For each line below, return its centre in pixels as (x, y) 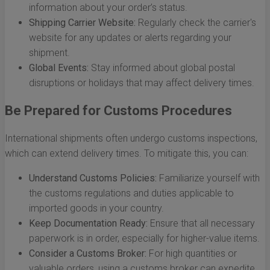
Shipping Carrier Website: (82, 23)
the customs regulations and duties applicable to (131, 193)
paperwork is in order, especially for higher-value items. (144, 239)
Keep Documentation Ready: (88, 224)
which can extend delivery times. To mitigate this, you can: (127, 154)
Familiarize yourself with (208, 178)
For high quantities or (192, 254)
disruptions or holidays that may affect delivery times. (142, 83)
